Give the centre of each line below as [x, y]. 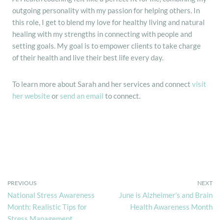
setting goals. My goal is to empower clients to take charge [107, 45]
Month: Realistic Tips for [47, 206]
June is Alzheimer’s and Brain [166, 195]
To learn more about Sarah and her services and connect [102, 84]
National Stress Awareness [51, 195]
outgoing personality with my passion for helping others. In [106, 10]
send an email [82, 96]
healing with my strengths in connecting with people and [102, 34]
